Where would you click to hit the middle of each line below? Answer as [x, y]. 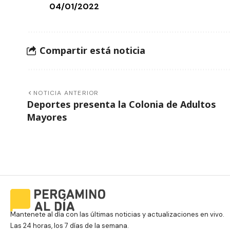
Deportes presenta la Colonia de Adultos [121, 104]
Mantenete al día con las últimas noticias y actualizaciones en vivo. [118, 215]
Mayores [47, 117]
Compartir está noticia [92, 51]
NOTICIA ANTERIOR [66, 93]
